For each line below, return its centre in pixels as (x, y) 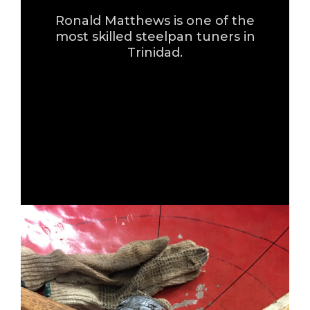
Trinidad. (155, 53)
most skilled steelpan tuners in (155, 37)
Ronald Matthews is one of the (155, 21)
